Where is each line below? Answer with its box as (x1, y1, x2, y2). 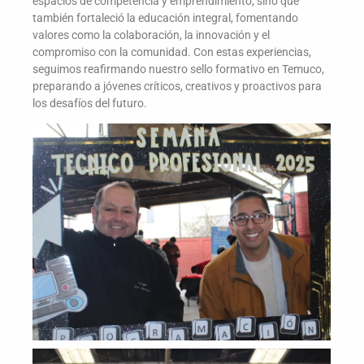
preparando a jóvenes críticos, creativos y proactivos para (32, 79, 322, 93)
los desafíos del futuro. (32, 96, 147, 110)
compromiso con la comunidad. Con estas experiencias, (32, 45, 311, 58)
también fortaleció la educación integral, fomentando (32, 11, 298, 24)
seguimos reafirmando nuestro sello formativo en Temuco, (32, 62, 324, 76)
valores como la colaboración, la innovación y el (32, 28, 270, 41)
